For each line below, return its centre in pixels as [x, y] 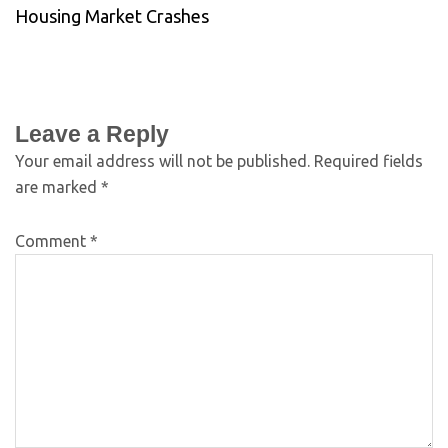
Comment [52, 240]
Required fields [368, 160]
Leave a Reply [92, 133]
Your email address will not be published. [162, 160]
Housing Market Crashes [112, 15]
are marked [58, 186]
